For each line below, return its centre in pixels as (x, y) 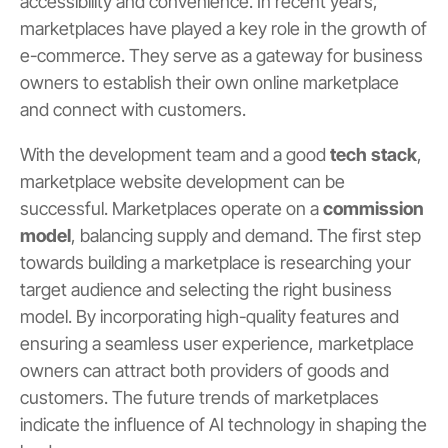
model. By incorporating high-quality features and (209, 316)
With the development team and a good (175, 154)
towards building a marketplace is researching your (215, 262)
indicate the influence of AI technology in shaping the (223, 424)
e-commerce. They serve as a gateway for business (221, 55)
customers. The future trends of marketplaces (199, 397)
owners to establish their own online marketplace (209, 82)
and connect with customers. (135, 109)
